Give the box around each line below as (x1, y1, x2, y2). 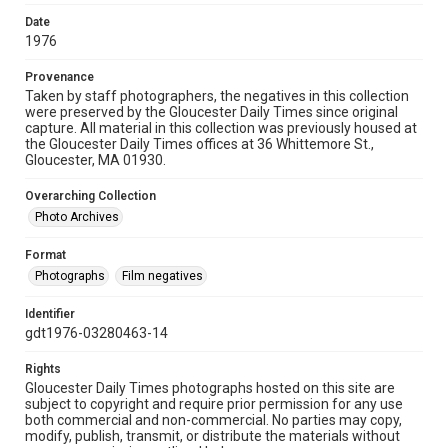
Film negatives (122, 269, 203, 283)
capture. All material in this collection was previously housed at (25, 120, 417, 136)
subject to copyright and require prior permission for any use (25, 396, 403, 412)
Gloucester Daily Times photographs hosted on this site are (25, 380, 395, 396)
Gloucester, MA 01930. (25, 152, 166, 168)
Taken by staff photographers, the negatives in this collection (25, 88, 409, 104)
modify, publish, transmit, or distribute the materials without (25, 428, 400, 444)
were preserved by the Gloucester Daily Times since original (25, 104, 398, 120)
